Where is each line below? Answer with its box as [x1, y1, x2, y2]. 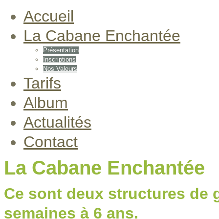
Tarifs [23, 74, 61, 92]
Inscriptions [43, 56, 76, 63]
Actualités [23, 113, 91, 131]
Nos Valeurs [43, 65, 77, 72]
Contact [23, 133, 78, 151]
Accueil [23, 7, 74, 25]
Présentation [43, 46, 79, 54]
